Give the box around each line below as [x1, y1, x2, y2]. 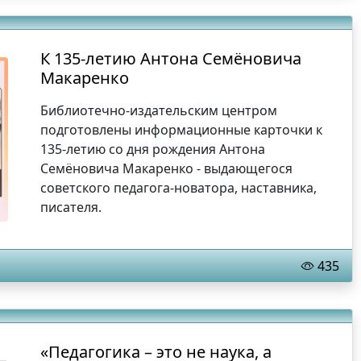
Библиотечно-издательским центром [40, 102, 278, 120]
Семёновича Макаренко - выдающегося [40, 160, 293, 178]
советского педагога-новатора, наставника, [40, 179, 317, 197]
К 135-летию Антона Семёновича [40, 48, 302, 70]
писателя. [40, 198, 102, 217]
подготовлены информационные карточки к [40, 121, 323, 139]
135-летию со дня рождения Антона [40, 140, 266, 159]
